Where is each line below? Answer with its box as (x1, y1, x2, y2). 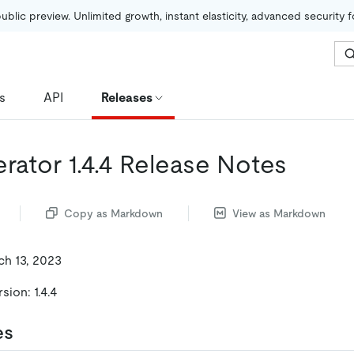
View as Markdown (232, 206, 326, 220)
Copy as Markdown (64, 206, 163, 220)
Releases (101, 89, 153, 105)
